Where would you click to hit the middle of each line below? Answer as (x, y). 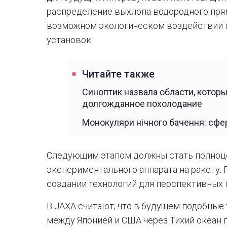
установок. (70, 40)
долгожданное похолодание (142, 104)
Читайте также (118, 74)
